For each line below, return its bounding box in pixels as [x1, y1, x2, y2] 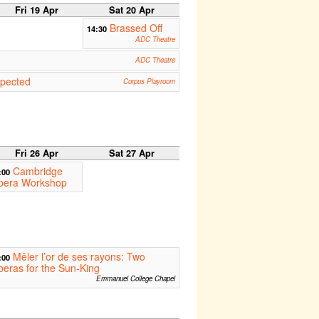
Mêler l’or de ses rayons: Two [12, 249, 145, 264]
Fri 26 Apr [15, 147, 59, 160]
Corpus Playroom [122, 75, 175, 86]
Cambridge [12, 164, 63, 179]
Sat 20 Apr [109, 3, 155, 16]
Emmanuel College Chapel [95, 273, 175, 284]
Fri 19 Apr [15, 3, 59, 16]
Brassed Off [109, 20, 162, 35]
